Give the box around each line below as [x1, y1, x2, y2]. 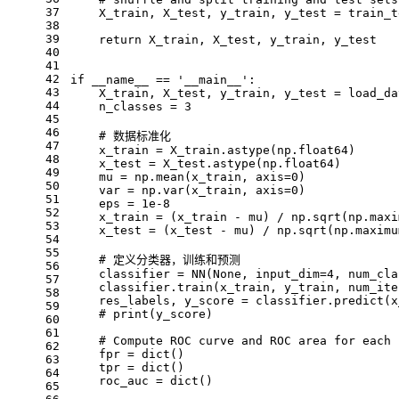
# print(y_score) [70, 306, 213, 321]
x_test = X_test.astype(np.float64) [70, 156, 341, 170]
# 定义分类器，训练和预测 [70, 252, 240, 266]
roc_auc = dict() [70, 373, 213, 387]
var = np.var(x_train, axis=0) [70, 183, 305, 197]
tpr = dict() [70, 360, 184, 374]
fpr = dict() [70, 346, 184, 361]
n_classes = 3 [70, 99, 191, 113]
